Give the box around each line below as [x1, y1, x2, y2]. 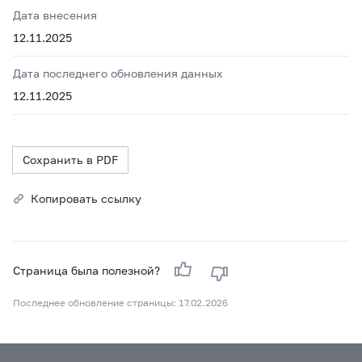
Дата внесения [13, 8, 97, 22]
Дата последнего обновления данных [13, 66, 223, 80]
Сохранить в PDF [23, 153, 118, 166]
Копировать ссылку [31, 192, 141, 205]
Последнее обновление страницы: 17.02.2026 [13, 297, 228, 309]
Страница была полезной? [13, 263, 163, 277]
